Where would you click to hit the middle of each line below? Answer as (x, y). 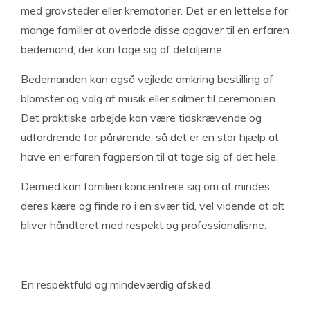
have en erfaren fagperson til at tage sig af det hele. (151, 156)
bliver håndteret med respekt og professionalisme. (144, 225)
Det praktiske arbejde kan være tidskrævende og (141, 118)
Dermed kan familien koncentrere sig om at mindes (145, 186)
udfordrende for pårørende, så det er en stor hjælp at (150, 137)
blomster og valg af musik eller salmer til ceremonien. (149, 98)
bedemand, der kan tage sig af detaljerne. (124, 49)
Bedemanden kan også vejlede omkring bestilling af (147, 79)
